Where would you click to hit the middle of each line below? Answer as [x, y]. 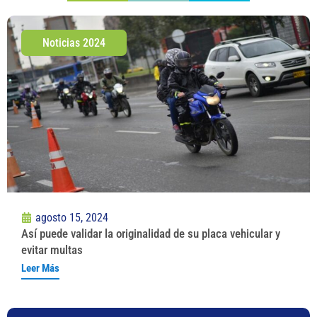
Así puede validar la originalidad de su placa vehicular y [151, 233]
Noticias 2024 [74, 42]
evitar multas [52, 249]
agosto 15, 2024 [72, 217]
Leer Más [40, 268]
